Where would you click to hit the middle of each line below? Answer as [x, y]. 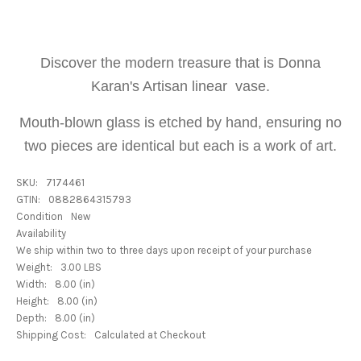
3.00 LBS [81, 267]
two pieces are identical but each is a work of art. [180, 146]
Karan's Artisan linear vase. [180, 86]
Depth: [31, 318]
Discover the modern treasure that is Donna [180, 63]
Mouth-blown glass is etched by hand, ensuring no [180, 122]
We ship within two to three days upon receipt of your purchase [164, 250]
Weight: [34, 267]
